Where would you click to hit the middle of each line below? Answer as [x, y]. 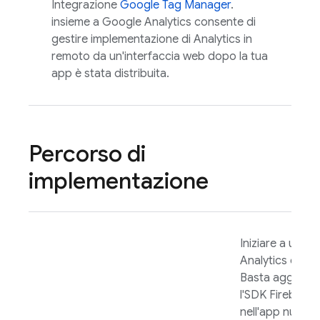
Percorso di [87, 154]
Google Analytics [147, 22]
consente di [224, 22]
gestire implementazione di [122, 39]
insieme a [77, 22]
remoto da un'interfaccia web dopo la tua [160, 56]
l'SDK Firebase [277, 295]
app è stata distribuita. [110, 74]
